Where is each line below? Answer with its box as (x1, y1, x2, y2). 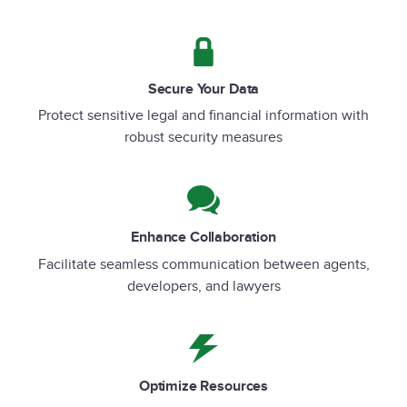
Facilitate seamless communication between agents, (37, 256, 370, 274)
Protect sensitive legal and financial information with (38, 107, 369, 125)
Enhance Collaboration (131, 229, 276, 247)
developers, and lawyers (126, 278, 281, 296)
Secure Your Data (147, 80, 260, 98)
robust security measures (124, 129, 283, 147)
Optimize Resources (138, 378, 269, 396)
